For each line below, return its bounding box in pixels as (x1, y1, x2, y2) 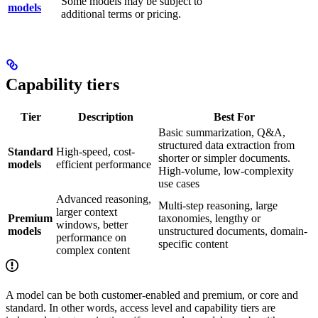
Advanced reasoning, (56, 192, 151, 205)
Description (78, 110, 133, 123)
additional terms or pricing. (61, 7, 181, 20)
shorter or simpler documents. (158, 151, 290, 164)
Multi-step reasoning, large (158, 199, 278, 212)
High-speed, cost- (56, 145, 135, 158)
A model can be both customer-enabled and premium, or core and (6, 288, 298, 301)
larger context (56, 205, 117, 218)
